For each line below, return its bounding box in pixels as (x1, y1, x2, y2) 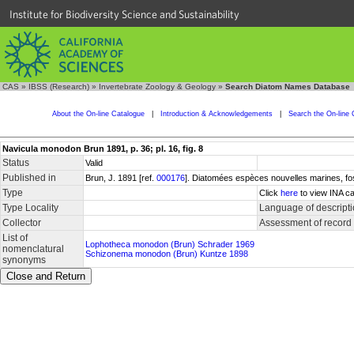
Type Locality (2, 202, 58, 213)
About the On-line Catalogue (51, 110, 145, 118)
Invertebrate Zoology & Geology (99, 82, 216, 91)
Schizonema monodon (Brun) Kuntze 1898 (85, 249, 248, 258)
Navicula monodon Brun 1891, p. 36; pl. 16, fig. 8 (2, 144, 203, 153)
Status (2, 157, 29, 168)
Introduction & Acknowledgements (160, 110, 273, 118)
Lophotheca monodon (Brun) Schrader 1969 (85, 239, 254, 249)
